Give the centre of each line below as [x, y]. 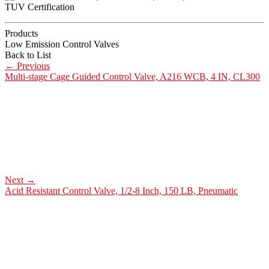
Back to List [28, 55]
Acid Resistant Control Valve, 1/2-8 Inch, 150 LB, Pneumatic [121, 191]
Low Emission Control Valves [62, 44]
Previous [32, 66]
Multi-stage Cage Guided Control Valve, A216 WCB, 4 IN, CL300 [132, 77]
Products [21, 34]
